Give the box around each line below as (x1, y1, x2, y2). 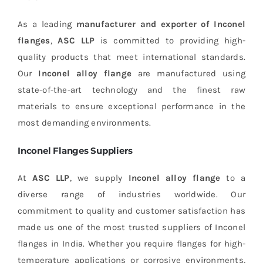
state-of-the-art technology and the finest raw (17, 84, 246, 95)
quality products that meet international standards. (17, 51, 246, 62)
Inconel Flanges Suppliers (17, 145, 133, 157)
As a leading (17, 18, 76, 29)
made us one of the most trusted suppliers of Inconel (17, 221, 246, 232)
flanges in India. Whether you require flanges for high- (17, 238, 246, 249)
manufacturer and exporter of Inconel (76, 18, 245, 29)
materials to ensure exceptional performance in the (17, 100, 246, 112)
